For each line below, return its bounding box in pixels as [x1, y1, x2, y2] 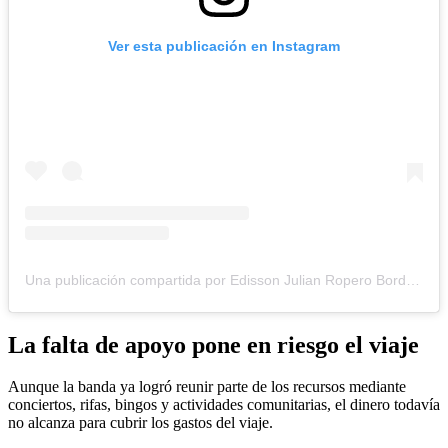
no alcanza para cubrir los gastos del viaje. [8, 414, 273, 432]
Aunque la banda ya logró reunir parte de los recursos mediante [8, 378, 406, 396]
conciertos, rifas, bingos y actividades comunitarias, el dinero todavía [8, 396, 440, 414]
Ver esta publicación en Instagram [108, 37, 340, 54]
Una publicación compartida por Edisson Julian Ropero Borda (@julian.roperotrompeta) [406, 271, 420, 288]
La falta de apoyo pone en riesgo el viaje [8, 331, 419, 358]
